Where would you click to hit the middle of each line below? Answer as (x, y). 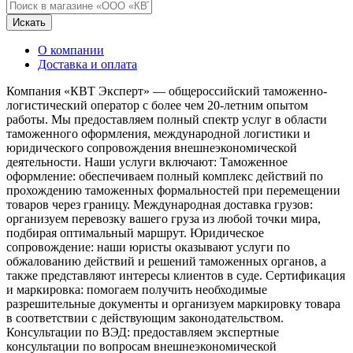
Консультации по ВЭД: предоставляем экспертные (143, 332)
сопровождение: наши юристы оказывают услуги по (148, 247)
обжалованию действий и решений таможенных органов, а (166, 261)
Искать (29, 22)
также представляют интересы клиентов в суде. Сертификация (176, 275)
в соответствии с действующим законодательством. (145, 318)
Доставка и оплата (87, 64)
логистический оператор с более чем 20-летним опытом (157, 105)
